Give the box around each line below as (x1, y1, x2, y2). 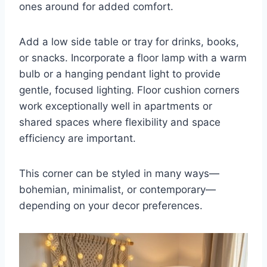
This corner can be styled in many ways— (19, 167, 219, 180)
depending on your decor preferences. (19, 200, 203, 212)
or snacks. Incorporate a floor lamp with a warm (19, 52, 247, 64)
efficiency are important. (19, 132, 136, 145)
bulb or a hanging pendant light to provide (19, 68, 221, 80)
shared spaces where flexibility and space (19, 116, 221, 129)
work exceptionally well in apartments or (19, 100, 212, 113)
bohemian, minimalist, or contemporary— (19, 184, 216, 196)
